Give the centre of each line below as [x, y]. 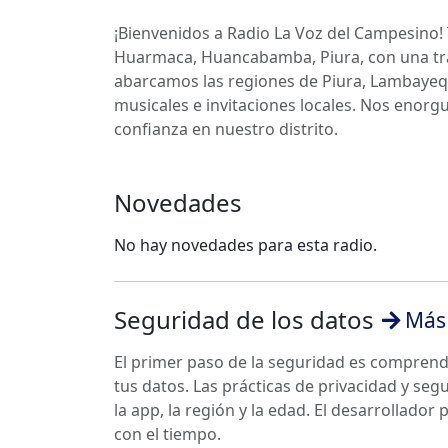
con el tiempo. [167, 434]
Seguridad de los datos [244, 319]
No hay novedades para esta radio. [245, 245]
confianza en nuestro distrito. [226, 129]
